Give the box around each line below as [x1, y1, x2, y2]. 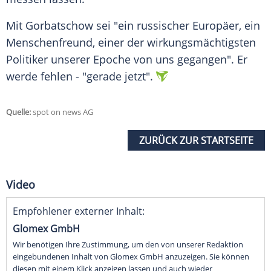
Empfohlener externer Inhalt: [13, 204, 145, 218]
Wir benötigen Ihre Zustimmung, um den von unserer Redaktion [13, 239, 243, 250]
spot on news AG [31, 106, 93, 118]
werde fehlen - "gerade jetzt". [6, 69, 153, 84]
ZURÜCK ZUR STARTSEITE [139, 134, 253, 148]
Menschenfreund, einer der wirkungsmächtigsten [6, 35, 256, 50]
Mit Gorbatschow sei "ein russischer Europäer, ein [6, 18, 260, 33]
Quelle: [6, 106, 31, 118]
